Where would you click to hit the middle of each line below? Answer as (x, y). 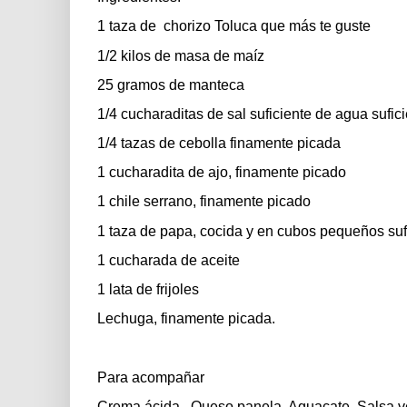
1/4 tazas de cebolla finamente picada (219, 144)
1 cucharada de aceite (169, 260)
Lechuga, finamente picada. (186, 319)
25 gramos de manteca (171, 84)
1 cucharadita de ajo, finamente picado (222, 173)
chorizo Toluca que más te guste (267, 26)
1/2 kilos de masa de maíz (181, 55)
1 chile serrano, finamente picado (204, 202)
